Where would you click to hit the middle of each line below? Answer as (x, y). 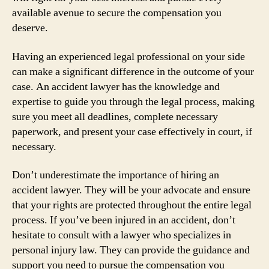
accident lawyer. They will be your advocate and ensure (131, 190)
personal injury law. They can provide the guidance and (131, 250)
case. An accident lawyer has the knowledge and (116, 86)
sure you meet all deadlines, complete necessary (115, 116)
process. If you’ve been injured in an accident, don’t (124, 220)
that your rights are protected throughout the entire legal (132, 205)
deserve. (30, 28)
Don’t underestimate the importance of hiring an (116, 175)
